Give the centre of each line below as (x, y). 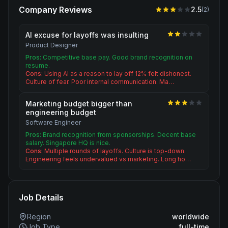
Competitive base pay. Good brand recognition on (118, 57)
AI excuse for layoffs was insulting (87, 35)
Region (39, 217)
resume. (38, 65)
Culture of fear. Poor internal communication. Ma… (100, 82)
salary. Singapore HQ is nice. (68, 143)
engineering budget (61, 112)
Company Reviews (55, 10)
